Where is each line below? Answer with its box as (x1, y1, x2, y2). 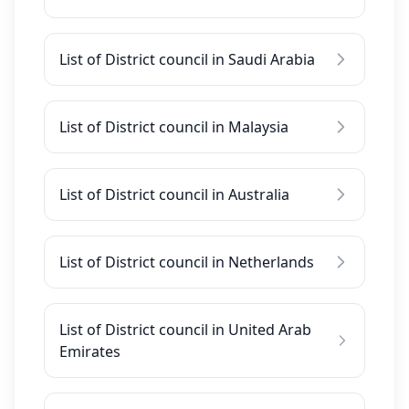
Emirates (59, 341, 121, 362)
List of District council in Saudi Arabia (59, 49, 315, 69)
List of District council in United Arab (59, 320, 311, 340)
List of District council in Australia (59, 184, 289, 204)
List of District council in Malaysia (59, 117, 288, 137)
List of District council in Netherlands (59, 252, 314, 272)
